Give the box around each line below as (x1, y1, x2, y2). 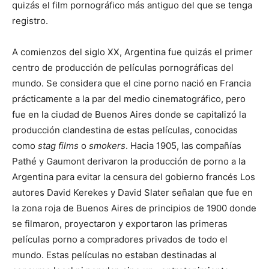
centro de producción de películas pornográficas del (12, 61, 234, 73)
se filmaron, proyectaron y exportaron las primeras (12, 217, 228, 229)
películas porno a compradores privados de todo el (12, 233, 228, 245)
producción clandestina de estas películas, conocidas (12, 124, 238, 136)
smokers (89, 139, 125, 151)
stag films (38, 139, 79, 151)
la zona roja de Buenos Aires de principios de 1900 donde (12, 202, 256, 214)
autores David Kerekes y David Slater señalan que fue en (12, 186, 253, 198)
